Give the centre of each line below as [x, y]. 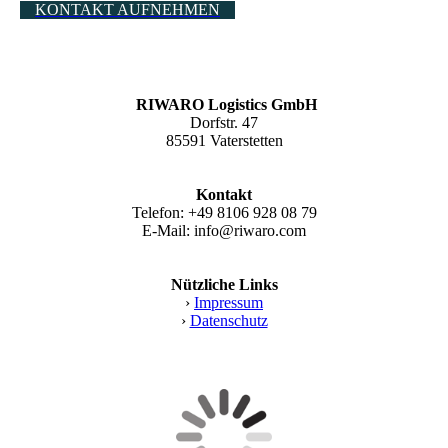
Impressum [228, 303]
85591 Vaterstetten [224, 141]
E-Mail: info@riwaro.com [224, 231]
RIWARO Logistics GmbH [224, 105]
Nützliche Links [224, 285]
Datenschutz [228, 321]
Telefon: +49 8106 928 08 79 [224, 213]
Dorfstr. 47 [224, 123]
